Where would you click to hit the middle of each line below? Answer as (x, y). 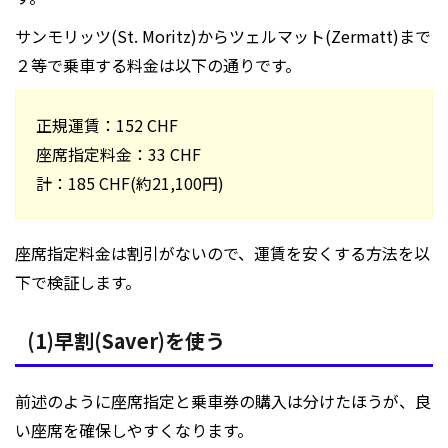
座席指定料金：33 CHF (118, 154)
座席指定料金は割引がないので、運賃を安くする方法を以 (222, 253)
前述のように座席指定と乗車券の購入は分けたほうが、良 (223, 401)
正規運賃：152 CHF (107, 125)
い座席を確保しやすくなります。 (134, 430)
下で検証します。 (78, 282)
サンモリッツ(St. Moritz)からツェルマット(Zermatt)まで (223, 36)
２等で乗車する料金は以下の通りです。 (158, 65)
